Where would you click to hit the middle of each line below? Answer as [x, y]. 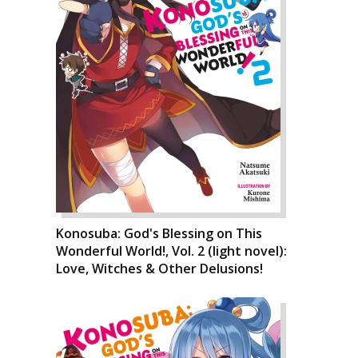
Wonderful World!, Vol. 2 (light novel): [171, 251]
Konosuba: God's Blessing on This [159, 233]
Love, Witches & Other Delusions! [159, 268]
